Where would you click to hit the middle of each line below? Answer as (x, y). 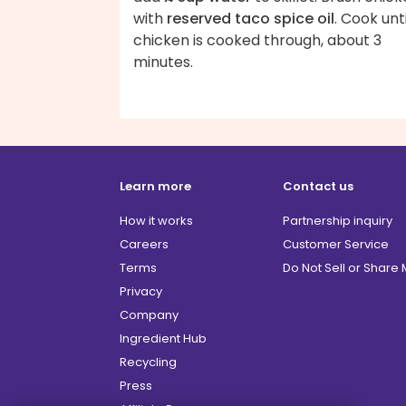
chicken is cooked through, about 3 (257, 41)
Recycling (148, 362)
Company (149, 315)
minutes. (163, 63)
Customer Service (336, 245)
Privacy (141, 292)
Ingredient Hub (163, 339)
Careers (144, 245)
